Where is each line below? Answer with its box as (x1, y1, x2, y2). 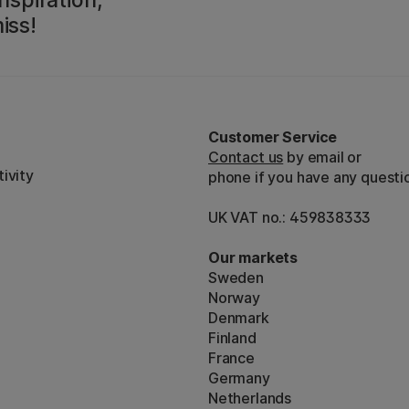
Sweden (208, 267, 264, 287)
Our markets (208, 247, 299, 267)
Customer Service (208, 127, 338, 146)
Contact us (208, 147, 284, 166)
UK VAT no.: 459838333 (208, 207, 372, 226)
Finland (208, 328, 257, 347)
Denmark (208, 308, 269, 327)
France (208, 348, 255, 367)
